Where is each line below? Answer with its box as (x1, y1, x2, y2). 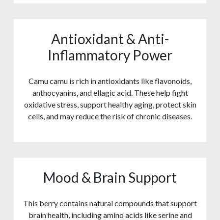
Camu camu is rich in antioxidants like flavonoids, (28, 76, 192, 86)
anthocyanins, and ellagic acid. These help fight (32, 88, 188, 98)
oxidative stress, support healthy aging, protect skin (24, 100, 196, 110)
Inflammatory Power (48, 47, 172, 64)
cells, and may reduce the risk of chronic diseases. (28, 111, 192, 121)
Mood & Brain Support (43, 169, 177, 186)
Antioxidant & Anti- (51, 30, 169, 48)
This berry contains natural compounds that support (23, 198, 197, 208)
